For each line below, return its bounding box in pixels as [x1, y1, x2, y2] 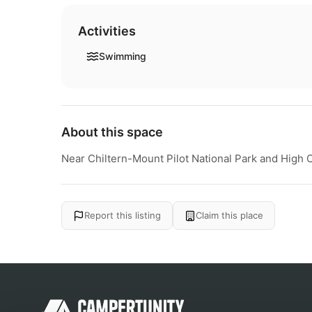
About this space [61, 125, 163, 139]
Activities [78, 24, 136, 38]
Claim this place [196, 210, 263, 221]
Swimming [99, 50, 146, 62]
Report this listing [84, 210, 161, 221]
